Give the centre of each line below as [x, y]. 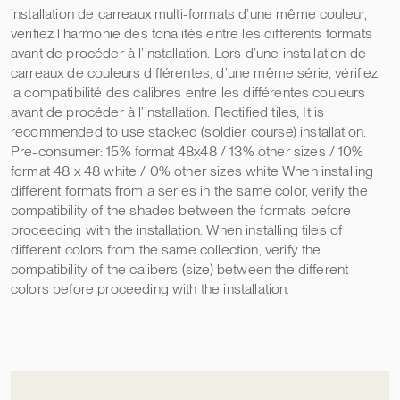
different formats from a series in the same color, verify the [189, 190]
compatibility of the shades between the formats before [181, 210]
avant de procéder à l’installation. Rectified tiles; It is [168, 112]
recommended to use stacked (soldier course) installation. [189, 131]
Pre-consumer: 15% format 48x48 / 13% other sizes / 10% [187, 151]
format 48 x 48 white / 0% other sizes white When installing [192, 171]
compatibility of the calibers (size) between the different [180, 269]
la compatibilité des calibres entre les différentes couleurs [188, 92]
